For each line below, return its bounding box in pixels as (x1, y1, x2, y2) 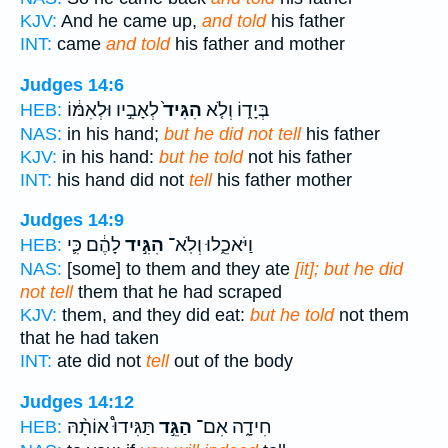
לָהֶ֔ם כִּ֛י (67, 234, 121, 257)
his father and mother (170, 33, 345, 54)
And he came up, (57, 10, 202, 31)
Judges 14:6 (20, 74, 124, 95)
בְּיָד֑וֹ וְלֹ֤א (202, 98, 269, 121)
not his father (243, 146, 352, 167)
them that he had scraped (73, 282, 282, 303)
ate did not (52, 351, 146, 372)
